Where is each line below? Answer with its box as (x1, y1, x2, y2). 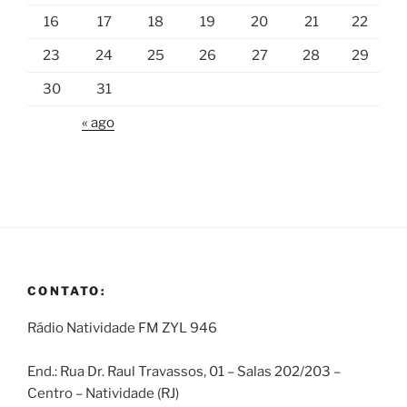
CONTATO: (27, 283, 105, 299)
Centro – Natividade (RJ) (27, 384, 179, 402)
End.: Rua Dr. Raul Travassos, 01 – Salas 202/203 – (27, 362, 341, 380)
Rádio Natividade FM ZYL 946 (27, 319, 217, 336)
